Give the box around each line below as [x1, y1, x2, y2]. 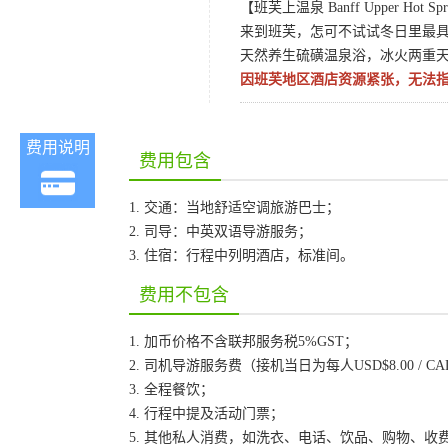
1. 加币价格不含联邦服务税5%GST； [129, 334, 358, 349]
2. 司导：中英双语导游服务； [129, 224, 312, 239]
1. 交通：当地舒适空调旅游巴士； [129, 200, 340, 215]
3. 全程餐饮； [129, 382, 214, 397]
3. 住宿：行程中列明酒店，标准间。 [129, 248, 354, 263]
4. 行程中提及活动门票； [129, 406, 284, 421]
